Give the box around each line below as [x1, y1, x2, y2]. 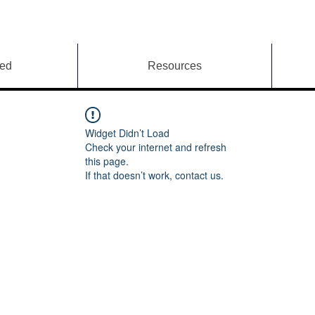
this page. [85, 154, 129, 168]
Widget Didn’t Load [85, 126, 169, 140]
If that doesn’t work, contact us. [85, 168, 224, 182]
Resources [148, 60, 202, 72]
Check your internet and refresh [85, 140, 226, 154]
